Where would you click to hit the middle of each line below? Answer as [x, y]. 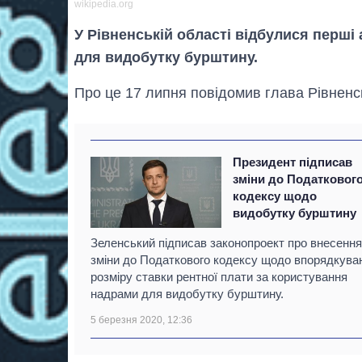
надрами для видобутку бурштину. [187, 293]
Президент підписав [293, 162]
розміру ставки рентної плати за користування [219, 276]
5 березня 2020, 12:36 [141, 320]
